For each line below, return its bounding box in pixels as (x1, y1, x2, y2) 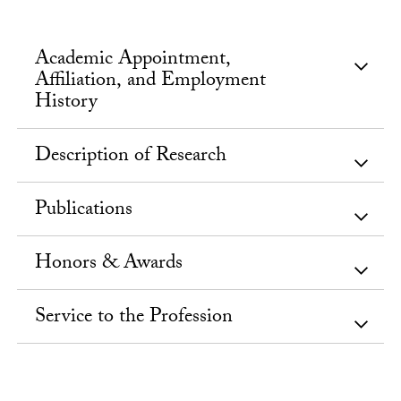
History (35, 86, 98, 120)
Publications (35, 193, 133, 227)
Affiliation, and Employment (35, 64, 267, 98)
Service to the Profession (35, 301, 234, 335)
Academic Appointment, (35, 43, 232, 77)
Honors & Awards (35, 247, 183, 281)
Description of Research (35, 140, 227, 174)
